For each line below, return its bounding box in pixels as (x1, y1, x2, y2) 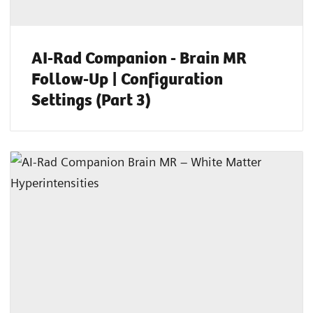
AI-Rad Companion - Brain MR (31, 44, 247, 70)
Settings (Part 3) (31, 86, 151, 112)
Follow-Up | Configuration (31, 65, 223, 91)
